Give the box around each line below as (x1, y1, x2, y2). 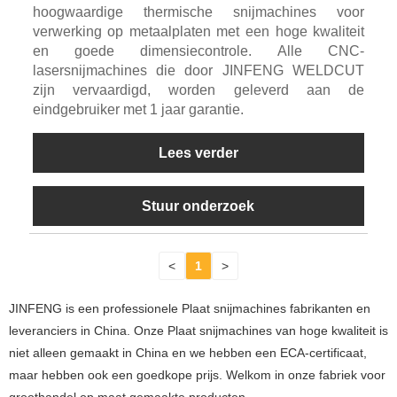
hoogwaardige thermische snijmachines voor (32, 4, 365, 19)
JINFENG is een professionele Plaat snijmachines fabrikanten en (9, 300, 370, 315)
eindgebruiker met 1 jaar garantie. (32, 101, 244, 117)
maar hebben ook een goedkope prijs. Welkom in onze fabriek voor (9, 367, 385, 382)
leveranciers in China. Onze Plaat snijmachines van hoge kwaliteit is (9, 323, 388, 338)
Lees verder (158, 144, 238, 160)
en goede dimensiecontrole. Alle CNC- (32, 43, 365, 58)
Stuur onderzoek (142, 198, 255, 214)
